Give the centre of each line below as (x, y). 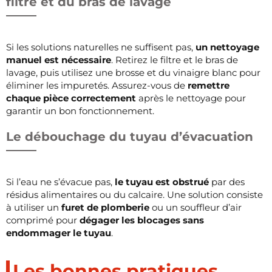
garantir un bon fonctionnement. (80, 110)
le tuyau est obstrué (162, 182)
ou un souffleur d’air (195, 207)
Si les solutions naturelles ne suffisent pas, (101, 47)
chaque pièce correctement (71, 98)
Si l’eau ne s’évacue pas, (60, 182)
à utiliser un (34, 207)
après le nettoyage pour (191, 98)
